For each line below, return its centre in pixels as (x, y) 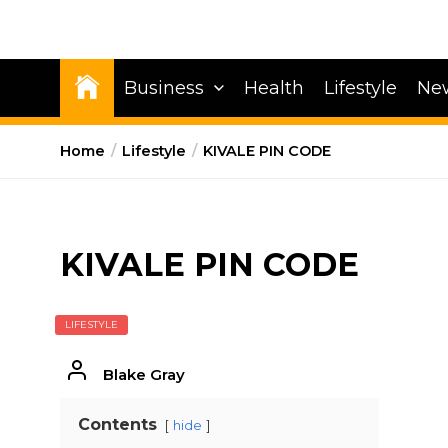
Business (164, 88)
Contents (117, 424)
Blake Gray (143, 374)
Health (274, 88)
